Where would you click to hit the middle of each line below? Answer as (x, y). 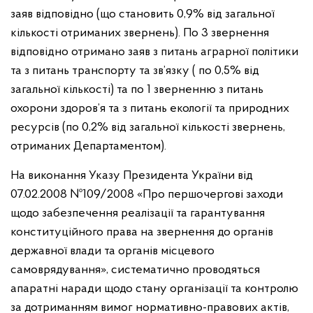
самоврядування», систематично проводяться (135, 270)
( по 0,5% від (226, 71)
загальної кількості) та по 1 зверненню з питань (137, 90)
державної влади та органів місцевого (112, 251)
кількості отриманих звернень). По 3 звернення (140, 33)
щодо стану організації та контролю (201, 289)
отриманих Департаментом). (88, 146)
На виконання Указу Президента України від (132, 176)
